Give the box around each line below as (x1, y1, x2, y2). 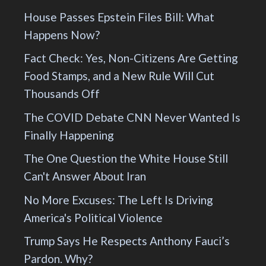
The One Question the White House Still (24, 151, 228, 166)
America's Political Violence (24, 210, 163, 224)
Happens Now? (24, 27, 100, 42)
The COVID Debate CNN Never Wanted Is (24, 110, 240, 124)
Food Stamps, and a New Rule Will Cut (24, 69, 214, 83)
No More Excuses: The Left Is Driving (24, 192, 213, 207)
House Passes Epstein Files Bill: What (24, 9, 214, 24)
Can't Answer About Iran (24, 169, 146, 183)
